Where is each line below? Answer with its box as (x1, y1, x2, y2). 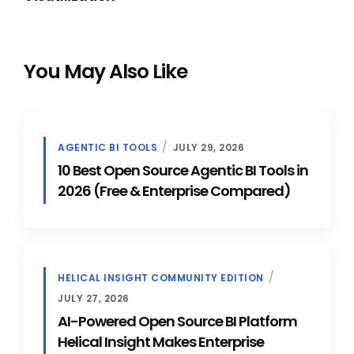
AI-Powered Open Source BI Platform (58, 311, 297, 331)
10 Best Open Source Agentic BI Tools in (58, 160, 308, 180)
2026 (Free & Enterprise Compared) (58, 181, 291, 201)
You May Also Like (24, 58, 187, 85)
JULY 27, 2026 (58, 292, 130, 305)
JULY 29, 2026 (172, 141, 245, 154)
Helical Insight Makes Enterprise (58, 332, 264, 352)
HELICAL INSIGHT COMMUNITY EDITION (58, 271, 264, 284)
